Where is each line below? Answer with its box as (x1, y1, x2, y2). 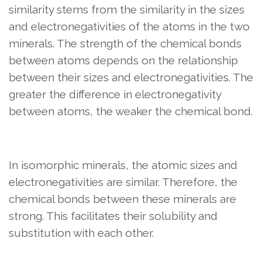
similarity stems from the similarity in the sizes (9, 2, 244, 16)
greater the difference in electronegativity (9, 87, 221, 101)
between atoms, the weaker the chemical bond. (9, 104, 253, 118)
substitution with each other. (9, 226, 154, 239)
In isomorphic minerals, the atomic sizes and (9, 158, 237, 171)
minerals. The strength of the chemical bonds (9, 36, 242, 50)
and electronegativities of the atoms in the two (9, 19, 250, 33)
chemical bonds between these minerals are (9, 192, 236, 205)
